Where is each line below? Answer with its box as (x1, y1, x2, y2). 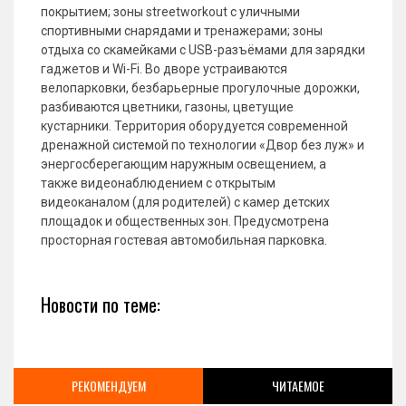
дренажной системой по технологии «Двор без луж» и (41, 138, 364, 152)
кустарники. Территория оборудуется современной (41, 119, 348, 133)
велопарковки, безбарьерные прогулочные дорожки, (41, 81, 360, 95)
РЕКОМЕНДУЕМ (71, 376, 146, 395)
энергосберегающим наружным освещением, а (41, 157, 326, 171)
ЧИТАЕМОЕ (271, 376, 324, 395)
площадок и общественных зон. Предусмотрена (41, 214, 329, 228)
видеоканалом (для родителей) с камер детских (41, 195, 330, 209)
